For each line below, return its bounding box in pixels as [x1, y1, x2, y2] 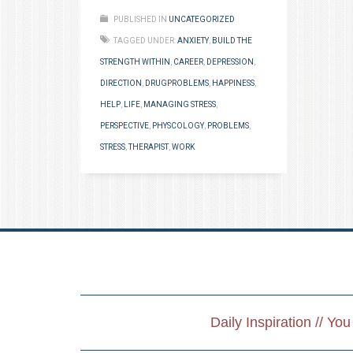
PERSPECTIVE [100, 121, 149, 131]
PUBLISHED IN [113, 15, 167, 24]
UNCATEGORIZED [169, 15, 235, 24]
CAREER [173, 58, 203, 67]
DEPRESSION [206, 58, 254, 67]
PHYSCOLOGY [152, 121, 204, 131]
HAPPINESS [212, 79, 255, 88]
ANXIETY [177, 36, 209, 46]
